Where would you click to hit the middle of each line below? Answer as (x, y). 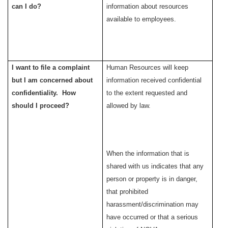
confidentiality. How (44, 93)
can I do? (28, 7)
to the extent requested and (147, 93)
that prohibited (127, 192)
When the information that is (148, 154)
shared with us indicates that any (155, 166)
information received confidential (154, 80)
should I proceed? (42, 106)
